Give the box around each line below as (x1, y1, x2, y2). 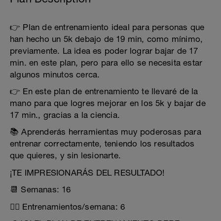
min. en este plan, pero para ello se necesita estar (10, 58, 203, 68)
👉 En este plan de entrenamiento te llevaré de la (10, 86, 198, 96)
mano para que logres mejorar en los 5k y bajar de (10, 98, 206, 108)
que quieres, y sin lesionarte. (10, 150, 121, 160)
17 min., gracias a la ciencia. (10, 110, 120, 120)
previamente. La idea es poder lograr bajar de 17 (10, 46, 198, 56)
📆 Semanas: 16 (10, 184, 71, 194)
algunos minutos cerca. (10, 70, 100, 79)
